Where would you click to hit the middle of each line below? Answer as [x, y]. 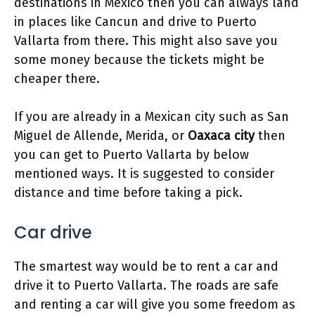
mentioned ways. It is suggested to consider [144, 174]
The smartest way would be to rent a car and [146, 266]
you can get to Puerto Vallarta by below [131, 155]
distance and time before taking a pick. [128, 193]
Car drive [53, 232]
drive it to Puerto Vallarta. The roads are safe [146, 285]
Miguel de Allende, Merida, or [101, 136]
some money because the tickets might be [139, 60]
